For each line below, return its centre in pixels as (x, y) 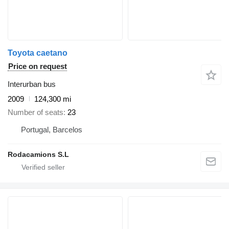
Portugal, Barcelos (52, 130)
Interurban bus (32, 84)
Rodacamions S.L (38, 155)
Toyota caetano (38, 53)
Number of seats (36, 112)
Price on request (38, 66)
